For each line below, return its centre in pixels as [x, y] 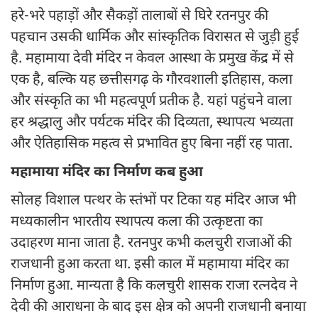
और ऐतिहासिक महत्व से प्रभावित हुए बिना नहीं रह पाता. [152, 144]
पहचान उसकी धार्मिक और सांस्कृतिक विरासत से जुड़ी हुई [155, 38]
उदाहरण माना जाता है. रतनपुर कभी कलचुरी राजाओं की [151, 244]
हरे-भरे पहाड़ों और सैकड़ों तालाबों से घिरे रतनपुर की [139, 17]
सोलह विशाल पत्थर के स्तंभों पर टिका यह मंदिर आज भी [153, 201]
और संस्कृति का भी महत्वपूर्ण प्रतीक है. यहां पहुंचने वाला [151, 102]
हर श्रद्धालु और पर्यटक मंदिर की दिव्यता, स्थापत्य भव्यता [152, 123]
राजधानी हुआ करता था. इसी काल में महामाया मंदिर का [150, 265]
